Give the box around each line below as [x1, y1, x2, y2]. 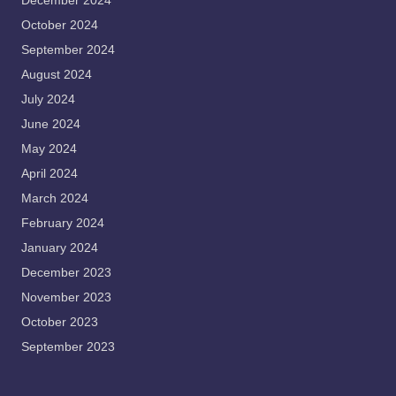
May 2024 [21, 141, 77, 156]
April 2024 [21, 166, 78, 180]
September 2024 [21, 42, 115, 57]
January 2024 [21, 240, 98, 255]
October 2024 [21, 18, 98, 32]
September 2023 [21, 339, 115, 354]
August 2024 [21, 67, 92, 81]
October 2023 [21, 315, 98, 329]
